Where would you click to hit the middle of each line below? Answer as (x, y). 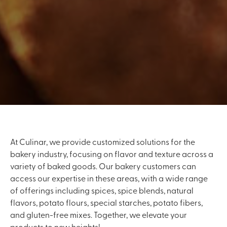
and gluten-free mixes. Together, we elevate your (99, 215)
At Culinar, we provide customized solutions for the (103, 142)
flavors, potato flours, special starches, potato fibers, (106, 202)
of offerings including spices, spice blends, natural (102, 190)
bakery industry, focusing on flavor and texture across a (112, 154)
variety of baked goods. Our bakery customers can (103, 166)
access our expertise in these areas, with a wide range (109, 178)
